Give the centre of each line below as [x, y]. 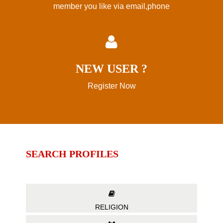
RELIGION [111, 207]
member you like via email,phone [111, 6]
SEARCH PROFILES [72, 154]
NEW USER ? [111, 69]
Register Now [111, 86]
